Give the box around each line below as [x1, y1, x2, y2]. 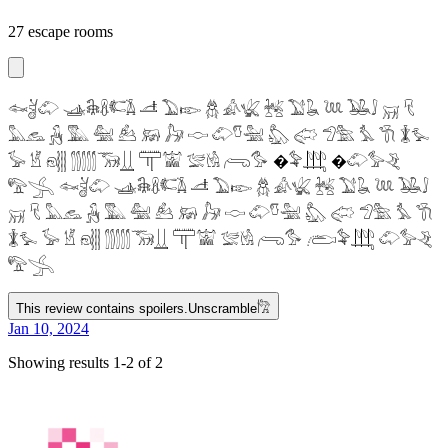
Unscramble [188, 300, 257, 316]
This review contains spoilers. [16, 300, 188, 316]
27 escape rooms [8, 22, 113, 40]
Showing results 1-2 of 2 [8, 353, 163, 371]
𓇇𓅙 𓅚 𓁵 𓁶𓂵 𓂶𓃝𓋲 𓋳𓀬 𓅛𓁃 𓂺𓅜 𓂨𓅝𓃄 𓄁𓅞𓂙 [8, 230, 433, 248]
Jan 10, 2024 [8, 319, 89, 337]
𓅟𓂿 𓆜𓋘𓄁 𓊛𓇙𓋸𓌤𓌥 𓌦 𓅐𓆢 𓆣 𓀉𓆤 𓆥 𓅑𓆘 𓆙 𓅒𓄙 [8, 178, 429, 196]
